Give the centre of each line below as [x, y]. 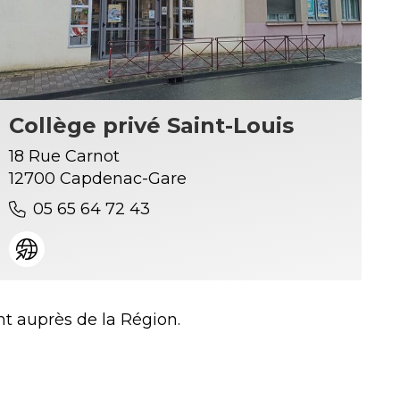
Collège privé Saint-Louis [151, 126]
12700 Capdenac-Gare [97, 179]
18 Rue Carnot [64, 157]
